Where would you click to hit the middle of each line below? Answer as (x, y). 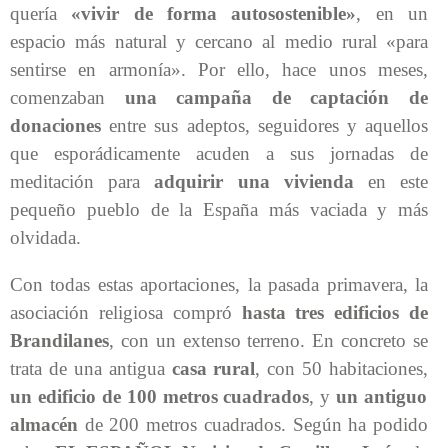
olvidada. (48, 237)
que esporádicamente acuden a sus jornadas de (219, 153)
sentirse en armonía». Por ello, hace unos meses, (219, 69)
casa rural (213, 368)
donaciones (55, 125)
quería (41, 13)
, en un (392, 13)
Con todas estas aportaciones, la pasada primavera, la (219, 284)
